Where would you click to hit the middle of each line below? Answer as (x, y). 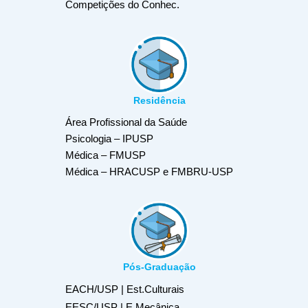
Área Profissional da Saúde (126, 122)
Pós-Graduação (159, 267)
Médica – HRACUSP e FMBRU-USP (149, 172)
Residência (159, 100)
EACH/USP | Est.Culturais (125, 289)
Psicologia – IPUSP (109, 139)
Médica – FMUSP (106, 155)
